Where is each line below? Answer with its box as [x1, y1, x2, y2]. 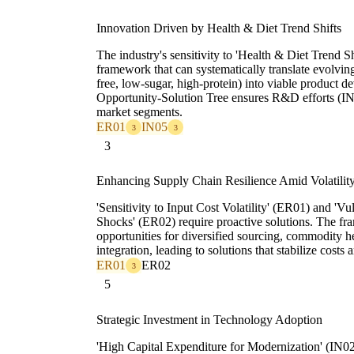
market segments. [96, 105, 183, 119]
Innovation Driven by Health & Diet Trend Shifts [96, 21, 341, 36]
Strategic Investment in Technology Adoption [96, 312, 322, 326]
